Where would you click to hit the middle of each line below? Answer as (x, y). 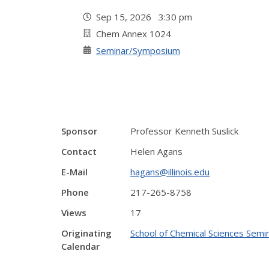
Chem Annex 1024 (134, 34)
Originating (86, 233)
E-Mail (74, 172)
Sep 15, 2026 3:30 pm (147, 17)
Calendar (80, 246)
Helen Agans (156, 151)
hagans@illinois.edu (170, 172)
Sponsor (79, 131)
